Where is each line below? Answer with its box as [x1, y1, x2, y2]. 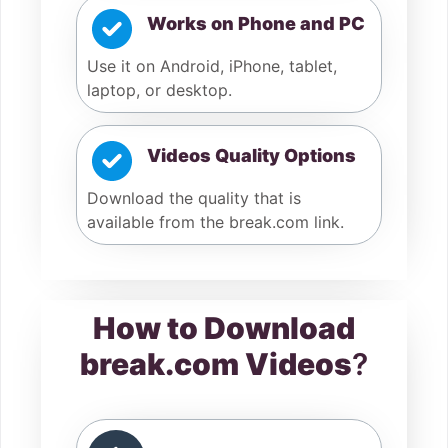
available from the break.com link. [87, 212, 344, 233]
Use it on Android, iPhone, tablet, [87, 56, 337, 77]
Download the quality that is [87, 188, 301, 209]
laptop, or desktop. [87, 80, 232, 101]
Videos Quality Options [147, 144, 356, 166]
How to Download [93, 310, 355, 347]
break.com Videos [80, 346, 352, 383]
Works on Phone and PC [147, 12, 365, 34]
